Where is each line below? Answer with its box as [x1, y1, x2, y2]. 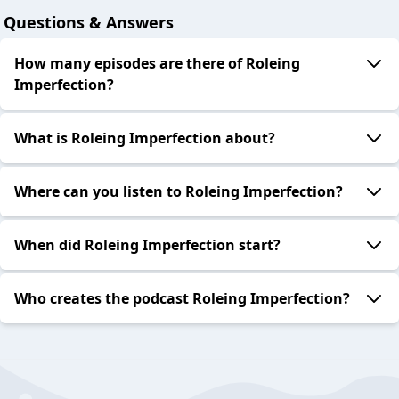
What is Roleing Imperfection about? [14, 128, 275, 149]
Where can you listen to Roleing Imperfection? [14, 182, 343, 202]
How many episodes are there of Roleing [14, 53, 300, 74]
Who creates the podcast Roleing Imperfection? [14, 289, 350, 309]
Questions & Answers [4, 12, 174, 34]
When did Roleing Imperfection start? [14, 235, 281, 256]
